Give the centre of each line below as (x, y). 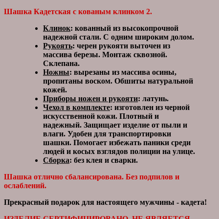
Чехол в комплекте (77, 107)
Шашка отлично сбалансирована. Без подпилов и (92, 176)
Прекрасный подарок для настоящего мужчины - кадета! (105, 202)
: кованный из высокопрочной (124, 28)
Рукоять (58, 45)
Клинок (57, 28)
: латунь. (153, 98)
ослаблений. (25, 185)
